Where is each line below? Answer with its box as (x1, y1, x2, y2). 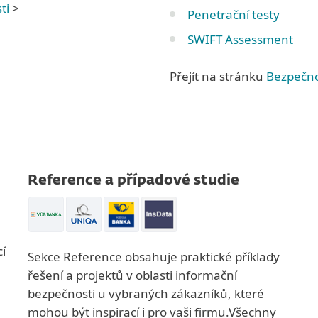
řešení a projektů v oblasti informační (28, 267, 237, 283)
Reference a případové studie (28, 173, 239, 187)
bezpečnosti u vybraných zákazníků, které (28, 285, 264, 302)
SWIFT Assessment (187, 31, 293, 48)
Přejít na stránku (170, 68, 266, 84)
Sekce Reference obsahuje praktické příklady (28, 248, 280, 265)
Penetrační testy (187, 6, 280, 23)
